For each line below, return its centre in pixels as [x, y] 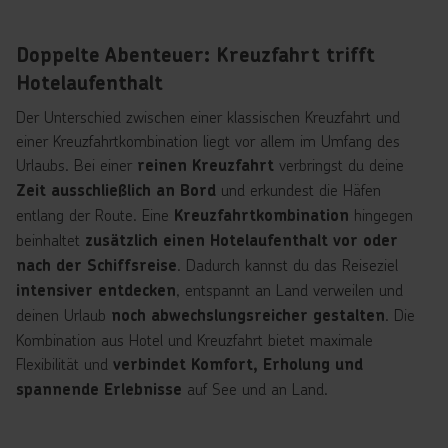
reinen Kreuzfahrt [205, 165]
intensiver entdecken [96, 290]
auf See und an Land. [255, 388]
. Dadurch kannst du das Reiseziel [287, 264]
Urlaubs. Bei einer [76, 164]
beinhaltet [50, 239]
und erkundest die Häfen [298, 189]
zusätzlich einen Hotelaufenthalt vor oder [241, 240]
